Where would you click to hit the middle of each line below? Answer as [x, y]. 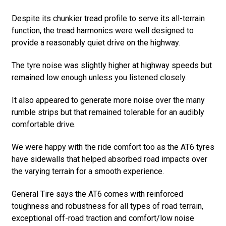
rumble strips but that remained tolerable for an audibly [108, 112]
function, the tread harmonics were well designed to [102, 31]
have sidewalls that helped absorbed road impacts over [109, 159]
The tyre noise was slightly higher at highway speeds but [111, 66]
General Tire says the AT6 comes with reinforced [97, 194]
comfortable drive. [43, 125]
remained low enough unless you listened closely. [99, 78]
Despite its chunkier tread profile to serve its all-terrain [108, 19]
